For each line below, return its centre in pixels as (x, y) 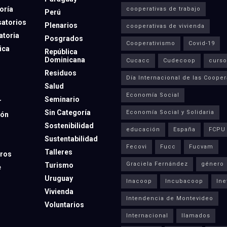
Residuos (60, 73)
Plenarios (61, 26)
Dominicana (65, 60)
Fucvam (201, 147)
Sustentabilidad (71, 139)
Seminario (62, 100)
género (213, 164)
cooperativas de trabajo (163, 9)
